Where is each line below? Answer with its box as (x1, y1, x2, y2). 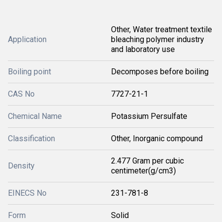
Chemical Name (8, 111, 62, 121)
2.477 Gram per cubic (111, 156, 184, 166)
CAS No (8, 89, 35, 99)
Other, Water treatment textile (111, 25, 212, 34)
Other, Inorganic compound (111, 134, 203, 143)
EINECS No (8, 188, 47, 198)
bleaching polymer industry (111, 35, 204, 44)
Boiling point (8, 67, 51, 76)
